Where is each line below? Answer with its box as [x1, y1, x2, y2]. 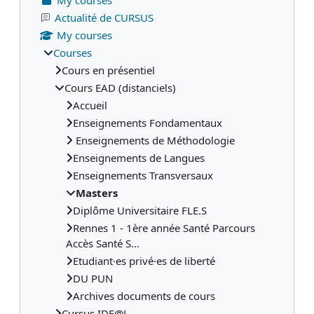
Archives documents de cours [73, 288, 215, 303]
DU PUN [73, 271, 113, 285]
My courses [56, 27, 112, 42]
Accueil [73, 97, 107, 112]
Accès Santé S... [66, 235, 139, 250]
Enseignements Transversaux [73, 168, 213, 182]
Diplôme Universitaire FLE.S [73, 203, 207, 217]
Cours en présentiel [62, 62, 155, 77]
